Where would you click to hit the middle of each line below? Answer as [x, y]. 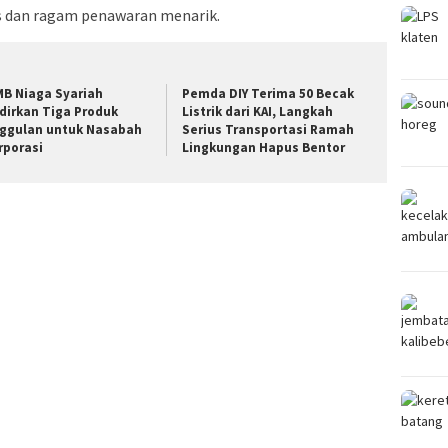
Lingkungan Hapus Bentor [265, 148]
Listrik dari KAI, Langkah [258, 112]
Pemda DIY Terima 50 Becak [268, 94]
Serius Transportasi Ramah [268, 130]
